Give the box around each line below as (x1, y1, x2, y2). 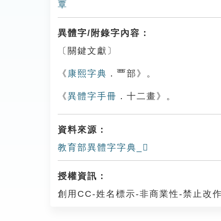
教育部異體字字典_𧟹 (58, 143, 149, 152)
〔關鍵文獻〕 (58, 46, 117, 56)
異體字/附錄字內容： (58, 28, 150, 38)
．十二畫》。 (117, 91, 176, 101)
